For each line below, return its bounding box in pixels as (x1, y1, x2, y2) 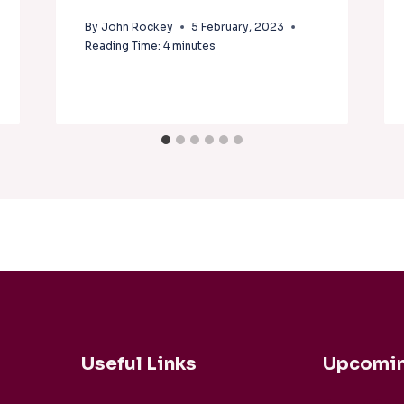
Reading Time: (84, 39, 161, 52)
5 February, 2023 (190, 20, 284, 33)
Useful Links (80, 353, 197, 375)
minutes (171, 39, 216, 52)
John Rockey (100, 20, 173, 33)
